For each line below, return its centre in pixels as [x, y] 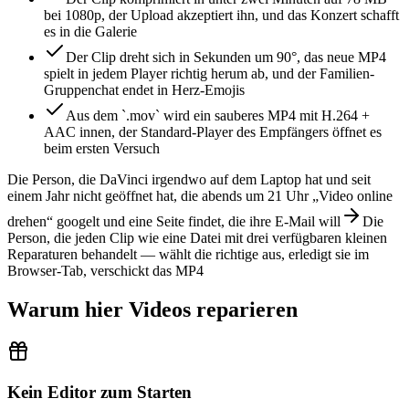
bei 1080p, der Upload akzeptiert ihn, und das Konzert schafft [221, 15]
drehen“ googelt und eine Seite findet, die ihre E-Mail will [174, 221]
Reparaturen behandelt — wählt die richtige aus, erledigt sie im [188, 254]
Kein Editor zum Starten [100, 393]
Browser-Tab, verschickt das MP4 [105, 270]
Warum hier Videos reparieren [152, 309]
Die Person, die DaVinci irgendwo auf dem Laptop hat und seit [189, 179]
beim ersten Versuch [102, 148]
